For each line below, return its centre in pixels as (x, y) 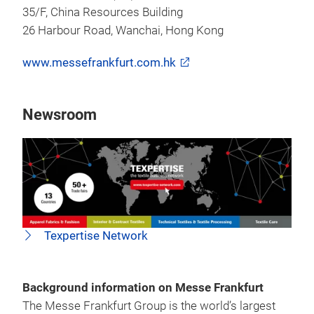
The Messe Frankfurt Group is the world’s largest (149, 306)
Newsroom (60, 114)
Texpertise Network (95, 235)
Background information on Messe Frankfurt (143, 287)
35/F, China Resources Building (103, 12)
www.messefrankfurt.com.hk (99, 62)
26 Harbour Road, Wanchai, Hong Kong (123, 30)
